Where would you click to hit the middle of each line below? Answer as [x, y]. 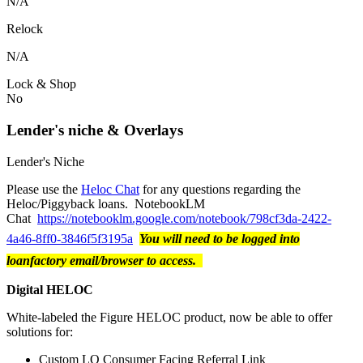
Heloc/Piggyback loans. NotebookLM [106, 203]
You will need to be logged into [220, 238]
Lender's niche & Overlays [95, 130]
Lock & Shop [41, 84]
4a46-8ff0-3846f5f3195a [70, 238]
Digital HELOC [50, 289]
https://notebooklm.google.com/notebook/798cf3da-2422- [184, 218]
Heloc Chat [110, 189]
